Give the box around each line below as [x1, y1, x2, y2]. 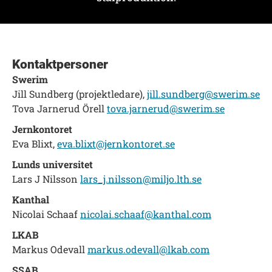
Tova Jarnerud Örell [12, 101, 107, 115]
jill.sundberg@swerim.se [147, 87, 260, 100]
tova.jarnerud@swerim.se [107, 101, 225, 115]
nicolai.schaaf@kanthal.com [80, 207, 211, 220]
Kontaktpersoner [12, 56, 108, 72]
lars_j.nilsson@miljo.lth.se [80, 172, 202, 185]
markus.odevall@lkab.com [87, 242, 209, 256]
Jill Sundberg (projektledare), [12, 87, 147, 100]
